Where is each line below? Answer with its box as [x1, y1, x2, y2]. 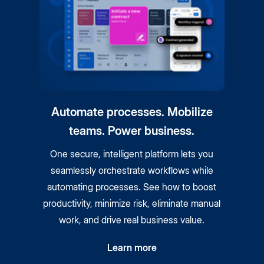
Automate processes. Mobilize [51, 105, 213, 120]
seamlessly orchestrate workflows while [50, 164, 213, 177]
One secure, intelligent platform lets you [50, 148, 214, 160]
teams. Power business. [69, 124, 195, 138]
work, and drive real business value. [59, 214, 205, 226]
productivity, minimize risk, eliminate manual [43, 197, 221, 210]
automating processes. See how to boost [47, 181, 217, 193]
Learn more [107, 242, 157, 254]
